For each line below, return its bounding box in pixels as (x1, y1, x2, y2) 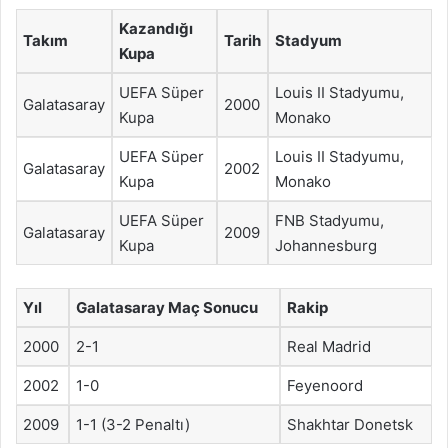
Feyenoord (287, 375, 363, 395)
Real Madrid (287, 336, 371, 356)
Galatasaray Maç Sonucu (76, 297, 258, 317)
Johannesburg (275, 236, 377, 255)
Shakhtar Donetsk (287, 414, 413, 434)
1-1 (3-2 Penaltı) (76, 414, 190, 434)
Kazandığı (119, 19, 193, 38)
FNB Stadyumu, (275, 211, 384, 230)
